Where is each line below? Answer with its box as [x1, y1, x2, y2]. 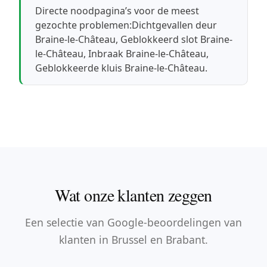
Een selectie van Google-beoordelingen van [25, 215, 242, 229]
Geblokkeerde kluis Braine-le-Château [35, 61, 206, 74]
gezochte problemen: [35, 18, 132, 32]
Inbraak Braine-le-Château [88, 46, 207, 60]
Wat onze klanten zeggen [55, 183, 212, 206]
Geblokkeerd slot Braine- [120, 32, 233, 46]
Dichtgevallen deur [132, 18, 218, 32]
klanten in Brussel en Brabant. [59, 232, 208, 247]
